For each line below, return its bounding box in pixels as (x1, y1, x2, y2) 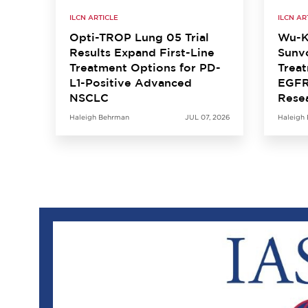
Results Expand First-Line (69, 47, 214, 59)
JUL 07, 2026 (185, 115, 230, 122)
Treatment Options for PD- (69, 63, 221, 74)
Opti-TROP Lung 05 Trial (69, 32, 209, 44)
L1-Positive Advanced (69, 78, 192, 89)
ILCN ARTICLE (69, 14, 118, 22)
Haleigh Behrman (69, 115, 129, 122)
